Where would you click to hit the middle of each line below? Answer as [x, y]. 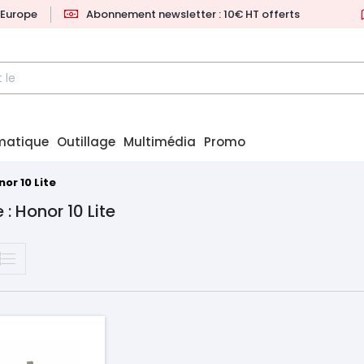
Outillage [86, 142]
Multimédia [160, 142]
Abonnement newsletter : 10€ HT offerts [193, 14]
